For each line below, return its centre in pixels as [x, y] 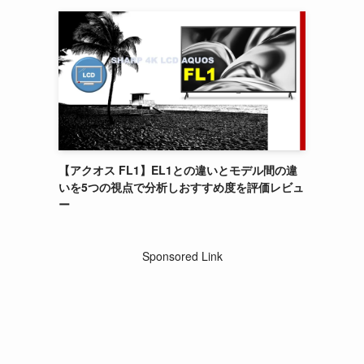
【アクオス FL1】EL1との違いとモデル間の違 [178, 169]
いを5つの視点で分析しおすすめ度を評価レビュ [181, 186]
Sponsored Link [182, 256]
